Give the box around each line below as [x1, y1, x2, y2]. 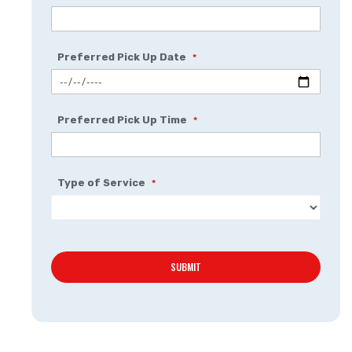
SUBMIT [170, 259, 201, 273]
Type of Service [57, 177, 148, 189]
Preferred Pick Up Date [57, 51, 189, 64]
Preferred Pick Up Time [57, 114, 189, 126]
